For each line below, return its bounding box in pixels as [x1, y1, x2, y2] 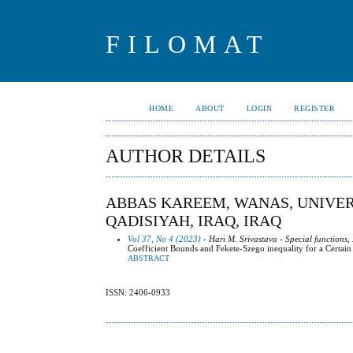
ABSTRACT [128, 254, 170, 262]
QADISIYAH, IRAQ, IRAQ [106, 211, 282, 229]
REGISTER [294, 104, 336, 113]
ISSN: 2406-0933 [106, 288, 171, 298]
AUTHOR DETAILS [106, 146, 266, 166]
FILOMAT [106, 30, 271, 58]
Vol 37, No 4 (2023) [128, 233, 202, 243]
